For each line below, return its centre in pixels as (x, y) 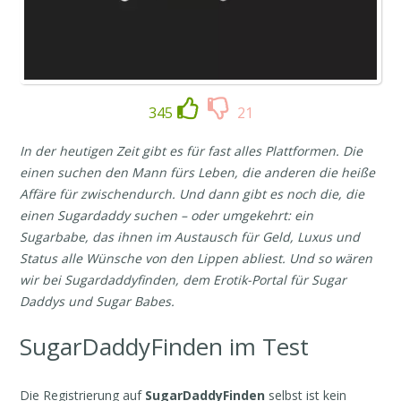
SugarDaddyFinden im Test (165, 347)
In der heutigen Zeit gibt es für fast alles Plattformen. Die (192, 151)
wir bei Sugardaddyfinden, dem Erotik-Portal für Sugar (183, 280)
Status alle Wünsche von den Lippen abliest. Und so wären (196, 259)
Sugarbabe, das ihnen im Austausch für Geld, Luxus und (190, 237)
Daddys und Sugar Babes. (99, 302)
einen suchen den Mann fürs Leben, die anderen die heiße (198, 173)
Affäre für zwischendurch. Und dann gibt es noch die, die (192, 194)
